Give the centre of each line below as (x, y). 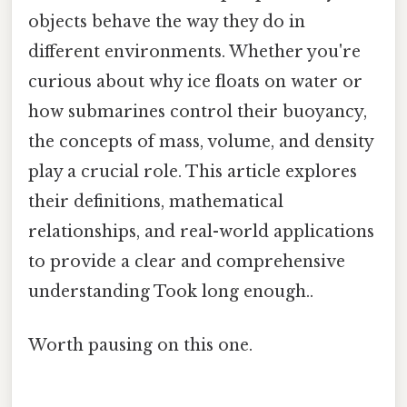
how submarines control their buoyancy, (198, 111)
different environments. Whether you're (194, 51)
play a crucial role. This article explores (193, 171)
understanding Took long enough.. (171, 291)
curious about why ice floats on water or (195, 81)
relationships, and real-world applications (201, 231)
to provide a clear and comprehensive (187, 261)
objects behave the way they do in (167, 21)
